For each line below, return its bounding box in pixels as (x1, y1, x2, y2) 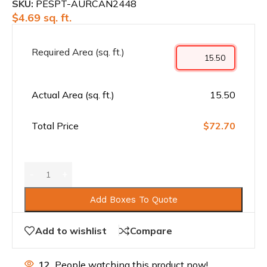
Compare (130, 225, 172, 237)
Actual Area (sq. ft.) (32, 89, 114, 101)
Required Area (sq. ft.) (32, 46, 125, 58)
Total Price (32, 120, 79, 132)
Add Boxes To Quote (89, 194, 178, 206)
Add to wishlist (35, 225, 107, 237)
